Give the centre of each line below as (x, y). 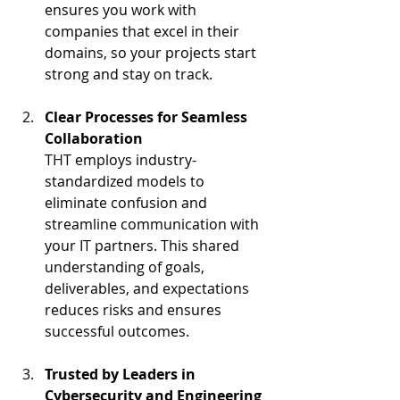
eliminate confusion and (128, 203)
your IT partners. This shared (144, 246)
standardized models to (126, 181)
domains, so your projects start (152, 53)
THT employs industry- (121, 160)
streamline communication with (154, 224)
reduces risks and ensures (135, 310)
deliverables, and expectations (149, 288)
